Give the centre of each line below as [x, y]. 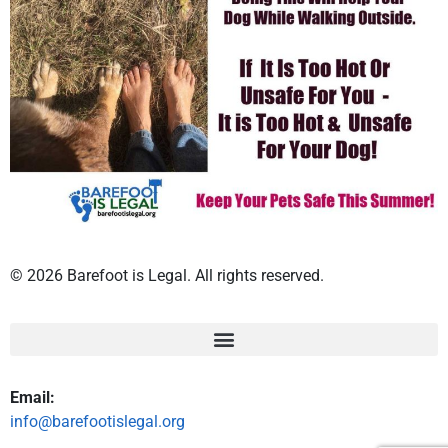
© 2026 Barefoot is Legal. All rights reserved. [167, 276]
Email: [32, 397]
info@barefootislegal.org [97, 421]
